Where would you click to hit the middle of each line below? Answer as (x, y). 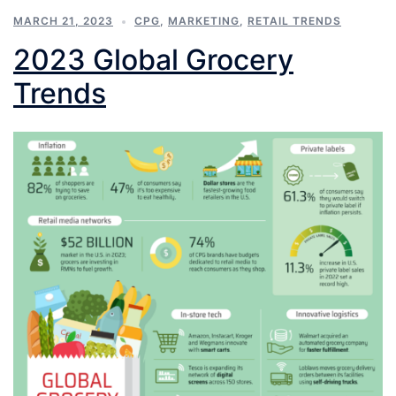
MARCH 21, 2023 (63, 21)
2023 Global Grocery (153, 60)
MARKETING (204, 21)
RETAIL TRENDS (294, 21)
